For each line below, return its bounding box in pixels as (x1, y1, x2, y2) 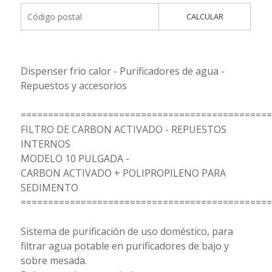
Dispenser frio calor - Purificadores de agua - (20, 64, 225, 78)
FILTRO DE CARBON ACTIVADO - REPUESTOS (20, 122, 226, 136)
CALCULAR (186, 10, 223, 22)
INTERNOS (20, 137, 70, 151)
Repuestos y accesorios (20, 78, 127, 92)
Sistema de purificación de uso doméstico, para (20, 224, 233, 238)
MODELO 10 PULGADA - (20, 151, 129, 165)
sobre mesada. (20, 253, 87, 267)
